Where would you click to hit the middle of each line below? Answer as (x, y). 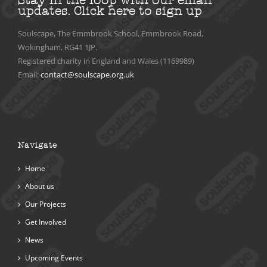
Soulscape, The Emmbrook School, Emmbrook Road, (111, 34)
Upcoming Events (54, 258)
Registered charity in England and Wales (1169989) (106, 61)
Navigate (38, 145)
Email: (29, 75)
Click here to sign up (138, 10)
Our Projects (46, 204)
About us (40, 187)
